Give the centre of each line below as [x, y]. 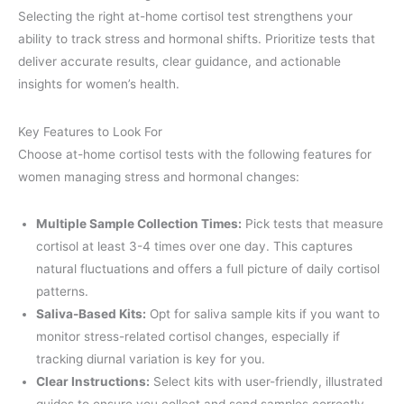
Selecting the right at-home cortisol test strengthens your [185, 17]
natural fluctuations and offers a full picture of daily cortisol [208, 268]
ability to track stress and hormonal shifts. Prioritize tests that [197, 39]
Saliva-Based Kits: [91, 313]
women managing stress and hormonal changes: [159, 176]
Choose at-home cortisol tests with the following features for [195, 154]
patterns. [62, 291]
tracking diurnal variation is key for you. [151, 358]
